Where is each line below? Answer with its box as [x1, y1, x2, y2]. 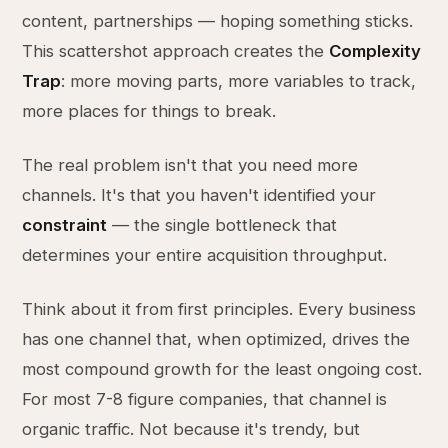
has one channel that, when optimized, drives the [22, 329, 411, 349]
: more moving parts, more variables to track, [61, 71, 417, 91]
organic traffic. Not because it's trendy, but [22, 419, 361, 439]
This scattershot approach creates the [22, 41, 330, 61]
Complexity [329, 41, 422, 61]
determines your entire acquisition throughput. [22, 245, 388, 265]
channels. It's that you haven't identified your [22, 185, 377, 205]
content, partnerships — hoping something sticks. [22, 11, 414, 31]
